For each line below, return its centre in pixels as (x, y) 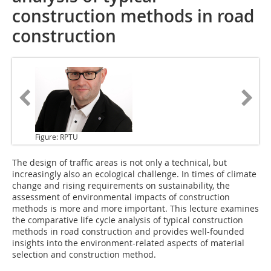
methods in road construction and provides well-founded (128, 232)
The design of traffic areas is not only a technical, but (119, 163)
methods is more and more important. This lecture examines (135, 209)
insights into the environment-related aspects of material (128, 243)
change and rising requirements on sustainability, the (121, 186)
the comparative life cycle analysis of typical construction (128, 220)
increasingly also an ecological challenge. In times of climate (134, 174)
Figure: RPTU (57, 137)
